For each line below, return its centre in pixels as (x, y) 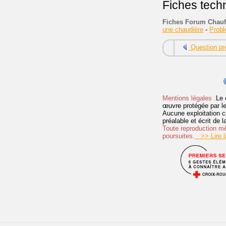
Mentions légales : (189, 98)
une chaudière (183, 29)
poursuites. (179, 136)
